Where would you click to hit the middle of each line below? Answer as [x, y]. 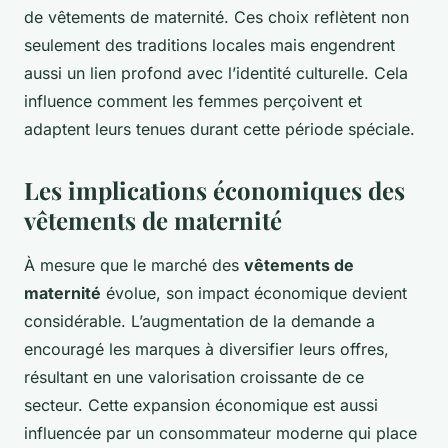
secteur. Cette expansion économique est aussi [201, 405]
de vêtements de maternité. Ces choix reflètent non [216, 17]
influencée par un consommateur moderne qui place [220, 433]
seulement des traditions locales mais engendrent [209, 45]
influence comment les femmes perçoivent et [193, 101]
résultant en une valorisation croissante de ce [194, 377]
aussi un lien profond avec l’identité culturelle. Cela [216, 73]
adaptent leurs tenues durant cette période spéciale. [219, 129]
